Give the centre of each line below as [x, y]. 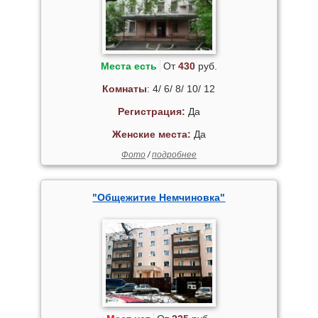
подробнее [174, 155]
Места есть [128, 66]
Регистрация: [151, 111]
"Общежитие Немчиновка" [159, 197]
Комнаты [125, 89]
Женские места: [151, 134]
